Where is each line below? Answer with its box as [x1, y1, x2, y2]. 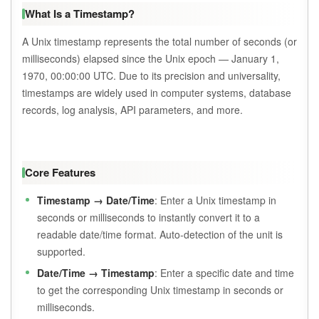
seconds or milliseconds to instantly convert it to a [37, 210, 260, 225]
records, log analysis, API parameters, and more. [22, 103, 243, 117]
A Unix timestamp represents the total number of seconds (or [22, 34, 297, 49]
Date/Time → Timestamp [37, 266, 155, 281]
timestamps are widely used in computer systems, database [22, 85, 291, 100]
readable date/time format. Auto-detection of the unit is [37, 227, 283, 242]
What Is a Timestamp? [25, 6, 135, 22]
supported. [37, 244, 85, 259]
